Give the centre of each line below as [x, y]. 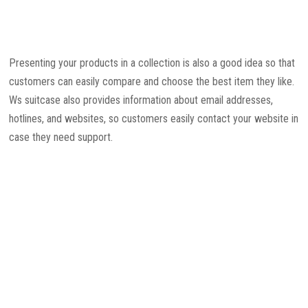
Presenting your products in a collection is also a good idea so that [152, 63]
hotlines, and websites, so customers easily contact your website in [154, 118]
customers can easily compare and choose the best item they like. [152, 81]
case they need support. [61, 137]
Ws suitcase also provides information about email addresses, [141, 100]
